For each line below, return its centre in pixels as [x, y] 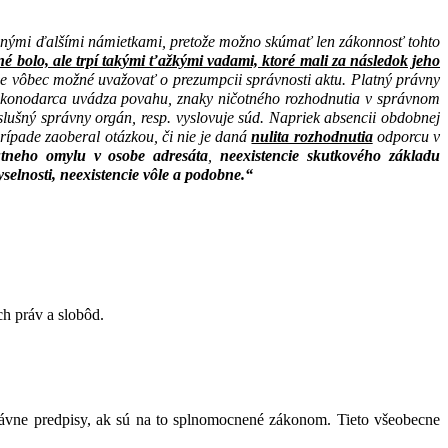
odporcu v [406, 137]
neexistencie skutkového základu [330, 156]
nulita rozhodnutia [312, 137]
